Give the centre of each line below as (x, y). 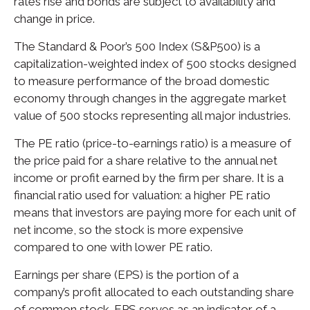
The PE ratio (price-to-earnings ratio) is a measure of (153, 143)
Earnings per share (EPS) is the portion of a (126, 274)
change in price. (54, 18)
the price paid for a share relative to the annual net (146, 160)
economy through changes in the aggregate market (150, 98)
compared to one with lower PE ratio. (113, 247)
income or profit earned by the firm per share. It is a (149, 177)
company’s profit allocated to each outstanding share (154, 292)
